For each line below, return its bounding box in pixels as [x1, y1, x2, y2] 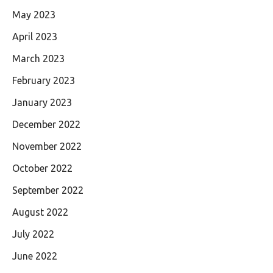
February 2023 [12, 75, 75, 87]
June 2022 [12, 250, 57, 262]
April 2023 [12, 31, 57, 43]
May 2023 [12, 9, 55, 21]
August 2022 [12, 207, 68, 218]
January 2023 [12, 97, 72, 108]
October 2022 [12, 163, 73, 174]
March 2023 [12, 53, 65, 65]
